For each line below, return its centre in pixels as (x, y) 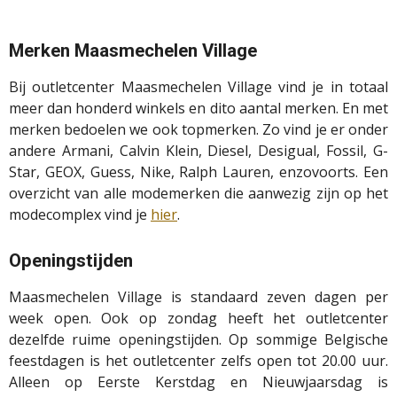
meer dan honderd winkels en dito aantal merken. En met (198, 109)
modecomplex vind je (80, 215)
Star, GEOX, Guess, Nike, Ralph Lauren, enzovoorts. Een (198, 172)
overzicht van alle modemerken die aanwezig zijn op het (198, 194)
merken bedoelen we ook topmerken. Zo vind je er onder (198, 130)
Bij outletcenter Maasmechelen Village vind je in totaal (198, 87)
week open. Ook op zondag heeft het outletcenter (198, 319)
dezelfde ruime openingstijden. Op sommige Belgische (198, 340)
